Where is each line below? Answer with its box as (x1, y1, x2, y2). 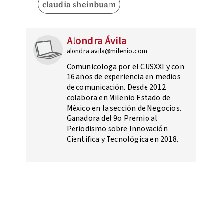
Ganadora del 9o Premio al (66, 113, 158, 124)
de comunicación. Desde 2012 (66, 82, 166, 93)
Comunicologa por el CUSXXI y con (66, 61, 184, 73)
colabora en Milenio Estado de (66, 92, 171, 104)
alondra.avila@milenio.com (66, 46, 147, 57)
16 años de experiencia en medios (66, 72, 181, 83)
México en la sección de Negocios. (66, 103, 182, 114)
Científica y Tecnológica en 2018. (66, 134, 179, 145)
